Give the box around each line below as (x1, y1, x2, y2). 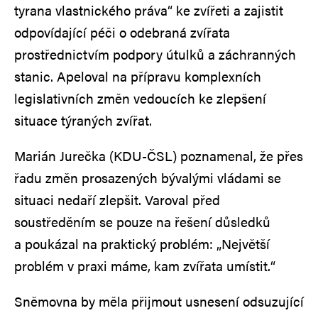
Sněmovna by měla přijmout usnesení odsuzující (14, 291, 304, 311)
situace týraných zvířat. (14, 110, 152, 130)
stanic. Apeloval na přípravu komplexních (14, 66, 261, 86)
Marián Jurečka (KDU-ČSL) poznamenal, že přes (14, 146, 303, 165)
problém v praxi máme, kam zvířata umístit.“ (14, 256, 275, 275)
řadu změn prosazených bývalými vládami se (14, 168, 281, 187)
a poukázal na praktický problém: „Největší (14, 234, 270, 253)
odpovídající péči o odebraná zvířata (14, 22, 230, 42)
